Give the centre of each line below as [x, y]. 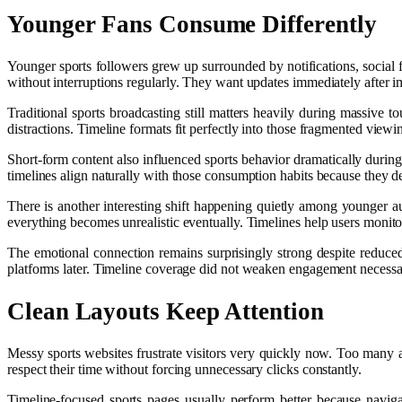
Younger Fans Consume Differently [192, 25]
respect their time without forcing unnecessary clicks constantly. [184, 370]
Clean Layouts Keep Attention [166, 311]
